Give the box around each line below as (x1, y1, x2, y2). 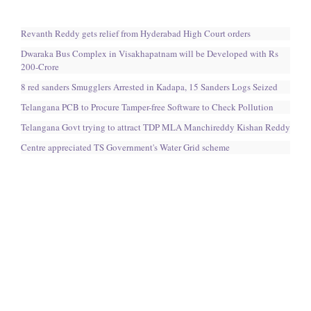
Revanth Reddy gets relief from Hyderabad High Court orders (21, 26, 251, 40)
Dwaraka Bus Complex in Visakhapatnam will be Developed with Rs (21, 47, 278, 60)
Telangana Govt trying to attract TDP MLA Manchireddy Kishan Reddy (21, 120, 290, 133)
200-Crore (21, 60, 59, 73)
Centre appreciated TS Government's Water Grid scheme (21, 140, 230, 153)
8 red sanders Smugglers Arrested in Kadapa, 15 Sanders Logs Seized (21, 80, 278, 93)
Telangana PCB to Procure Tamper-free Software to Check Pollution (21, 100, 274, 113)
